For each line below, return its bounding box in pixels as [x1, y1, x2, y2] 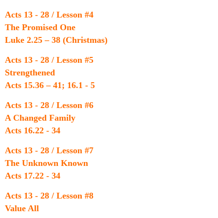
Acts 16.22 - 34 [5, 126, 82, 135]
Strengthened [5, 68, 55, 77]
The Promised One [5, 22, 75, 32]
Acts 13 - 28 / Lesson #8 [5, 191, 93, 200]
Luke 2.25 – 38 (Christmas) [5, 35, 108, 45]
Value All [5, 203, 39, 213]
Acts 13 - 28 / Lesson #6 [5, 100, 93, 110]
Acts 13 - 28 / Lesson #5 [5, 55, 93, 65]
